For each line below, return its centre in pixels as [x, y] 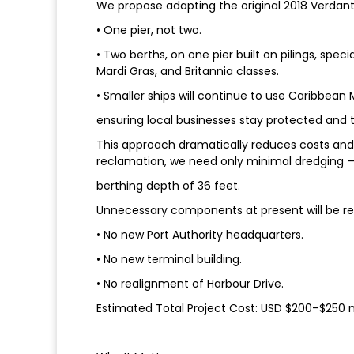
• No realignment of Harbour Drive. [190, 284]
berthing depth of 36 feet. [168, 186]
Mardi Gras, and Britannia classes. [188, 72]
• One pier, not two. [149, 30]
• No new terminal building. [169, 260]
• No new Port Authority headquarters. [200, 235]
